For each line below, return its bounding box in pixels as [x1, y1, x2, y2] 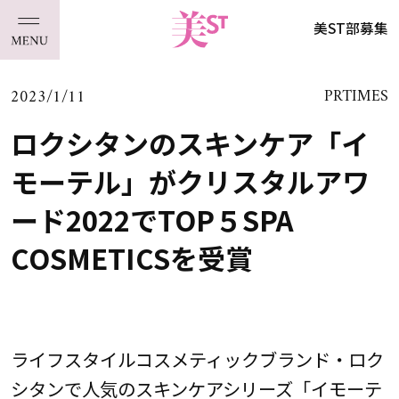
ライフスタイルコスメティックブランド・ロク [10, 346, 384, 373]
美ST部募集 [313, 18, 389, 38]
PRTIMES [324, 83, 389, 111]
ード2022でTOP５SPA [10, 199, 294, 240]
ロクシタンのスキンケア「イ [10, 122, 369, 163]
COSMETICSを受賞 [10, 237, 253, 278]
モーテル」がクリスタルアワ [10, 160, 370, 201]
